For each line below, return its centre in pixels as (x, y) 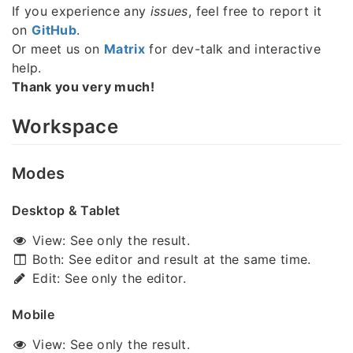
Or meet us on (58, 48)
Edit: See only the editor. (107, 278)
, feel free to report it (255, 11)
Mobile (33, 314)
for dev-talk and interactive (233, 48)
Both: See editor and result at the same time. (169, 259)
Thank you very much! (83, 86)
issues (169, 11)
